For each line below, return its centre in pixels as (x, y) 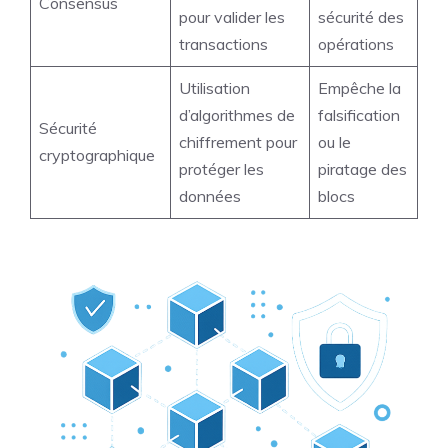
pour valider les (232, 17)
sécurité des (361, 17)
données (210, 196)
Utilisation (214, 88)
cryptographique (97, 155)
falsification (359, 115)
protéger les (221, 169)
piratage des (362, 169)
